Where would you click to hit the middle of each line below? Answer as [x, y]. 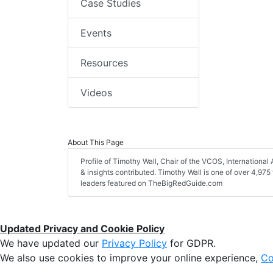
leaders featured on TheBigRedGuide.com [151, 183]
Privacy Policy [134, 243]
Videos [96, 93]
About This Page [96, 143]
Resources [104, 63]
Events [96, 33]
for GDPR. [191, 243]
